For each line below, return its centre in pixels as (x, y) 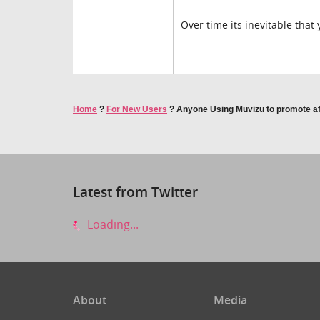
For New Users (137, 109)
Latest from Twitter (135, 192)
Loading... (111, 224)
